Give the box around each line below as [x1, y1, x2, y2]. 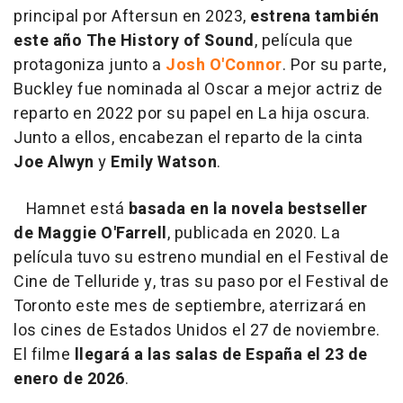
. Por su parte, [282, 52, 386, 77]
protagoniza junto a [13, 52, 166, 77]
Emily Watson [111, 149, 217, 175]
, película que [254, 28, 354, 53]
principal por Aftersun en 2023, [13, 4, 250, 29]
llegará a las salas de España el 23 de [74, 342, 368, 367]
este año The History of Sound [13, 28, 255, 53]
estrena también [250, 4, 380, 29]
